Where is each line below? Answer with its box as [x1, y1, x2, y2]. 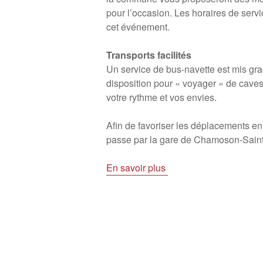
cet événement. [106, 20, 170, 33]
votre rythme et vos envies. [106, 90, 217, 104]
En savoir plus [106, 161, 168, 174]
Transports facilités [106, 48, 192, 62]
